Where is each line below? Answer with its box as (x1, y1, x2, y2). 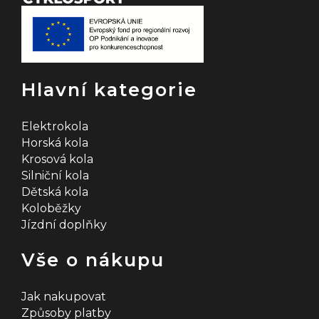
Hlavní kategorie (21, 78, 197, 100)
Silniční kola (21, 169, 89, 182)
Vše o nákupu (21, 249, 164, 271)
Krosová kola (21, 152, 93, 166)
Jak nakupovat (21, 290, 106, 303)
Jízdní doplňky (21, 218, 107, 231)
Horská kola (21, 136, 88, 150)
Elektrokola (21, 120, 88, 133)
